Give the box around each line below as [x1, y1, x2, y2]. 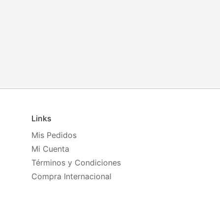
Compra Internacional [31, 171, 111, 181]
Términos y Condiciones [31, 158, 121, 167]
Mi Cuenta [31, 144, 69, 154]
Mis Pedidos [31, 130, 77, 140]
